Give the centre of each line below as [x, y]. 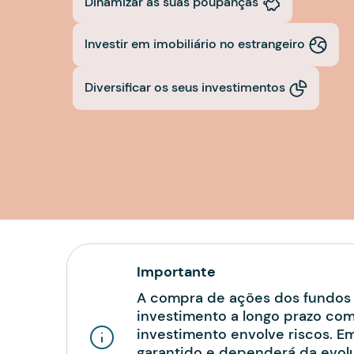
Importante [177, 272]
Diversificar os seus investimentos [185, 88]
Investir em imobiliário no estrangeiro [195, 44]
